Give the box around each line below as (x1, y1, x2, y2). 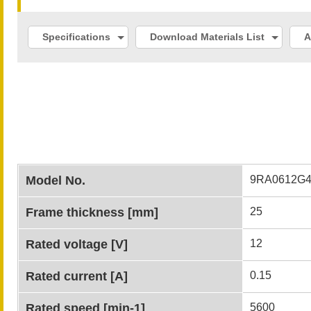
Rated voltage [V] (26, 237, 128, 251)
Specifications (42, 31, 110, 42)
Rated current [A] (26, 269, 128, 283)
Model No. (26, 174, 85, 187)
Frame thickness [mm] (26, 205, 158, 219)
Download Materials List (150, 31, 264, 42)
